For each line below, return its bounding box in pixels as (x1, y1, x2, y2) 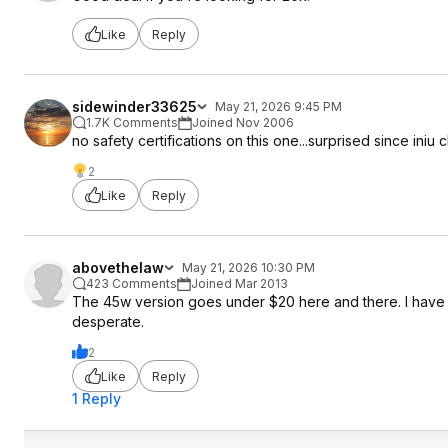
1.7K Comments (86, 115, 178, 130)
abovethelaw (72, 259, 164, 276)
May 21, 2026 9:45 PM (215, 99, 342, 114)
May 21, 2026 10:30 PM (182, 260, 315, 275)
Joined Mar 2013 (191, 276, 288, 291)
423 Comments (86, 276, 177, 291)
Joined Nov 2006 (192, 115, 294, 130)
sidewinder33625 (72, 98, 197, 115)
